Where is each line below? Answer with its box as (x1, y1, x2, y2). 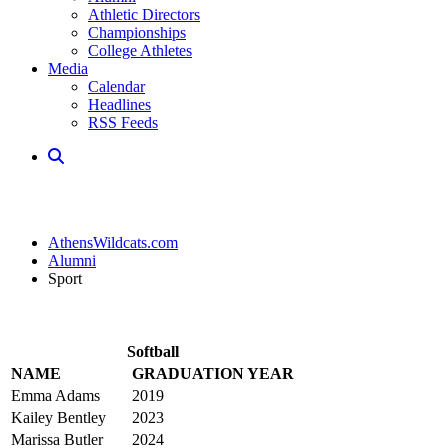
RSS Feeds (88, 114, 158, 131)
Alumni (48, 252, 96, 269)
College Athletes (88, 42, 192, 59)
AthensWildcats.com (48, 234, 178, 251)
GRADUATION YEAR (132, 365, 294, 382)
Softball (126, 343, 179, 360)
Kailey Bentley (11, 409, 106, 426)
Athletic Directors (88, 6, 200, 23)
